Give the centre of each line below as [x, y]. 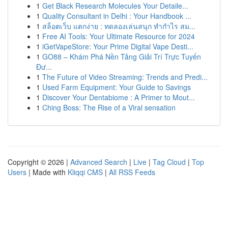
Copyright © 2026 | [39, 162]
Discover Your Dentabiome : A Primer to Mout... [119, 97]
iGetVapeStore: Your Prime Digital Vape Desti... [118, 46]
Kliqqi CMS [85, 172]
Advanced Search [99, 162]
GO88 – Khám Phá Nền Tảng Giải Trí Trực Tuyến [122, 56]
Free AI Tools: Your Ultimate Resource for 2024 [119, 36]
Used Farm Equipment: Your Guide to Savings [117, 87]
